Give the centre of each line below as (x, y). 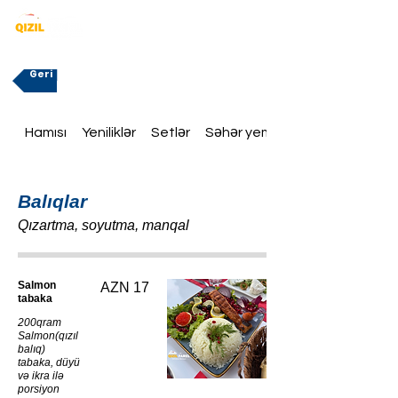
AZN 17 (125, 287)
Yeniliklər (109, 132)
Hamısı (46, 132)
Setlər (170, 132)
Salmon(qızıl (48, 336)
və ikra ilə (41, 376)
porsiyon (39, 389)
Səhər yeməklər (254, 132)
